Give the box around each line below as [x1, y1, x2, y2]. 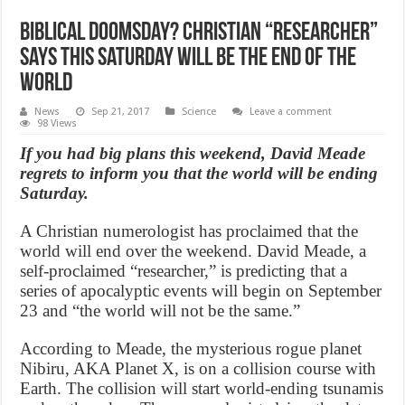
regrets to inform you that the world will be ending [20, 163, 379, 183]
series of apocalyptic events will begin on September [20, 280, 382, 300]
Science [182, 105, 217, 118]
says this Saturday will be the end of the [20, 45, 357, 71]
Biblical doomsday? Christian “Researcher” [20, 20, 379, 46]
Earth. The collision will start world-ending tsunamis [20, 378, 384, 398]
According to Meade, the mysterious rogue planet [20, 338, 363, 358]
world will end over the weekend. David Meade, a [20, 240, 367, 260]
